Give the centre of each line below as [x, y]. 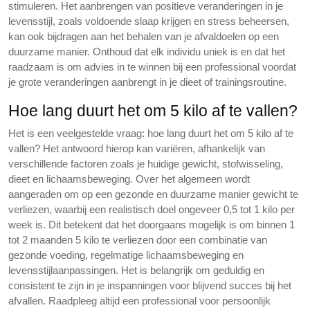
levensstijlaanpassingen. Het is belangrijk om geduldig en [136, 270]
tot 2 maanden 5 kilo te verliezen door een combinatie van [138, 240]
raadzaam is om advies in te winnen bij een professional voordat [152, 67]
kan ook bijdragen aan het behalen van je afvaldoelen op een [144, 36]
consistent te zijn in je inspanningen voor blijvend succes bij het [150, 285]
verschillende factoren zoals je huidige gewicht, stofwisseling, [146, 164]
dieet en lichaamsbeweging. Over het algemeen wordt [129, 179]
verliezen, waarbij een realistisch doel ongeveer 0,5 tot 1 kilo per [152, 209]
